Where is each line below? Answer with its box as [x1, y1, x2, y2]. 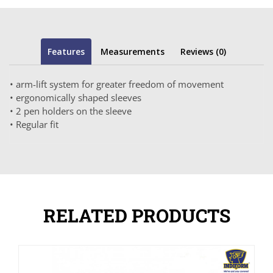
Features [47, 45, 85, 57]
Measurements [100, 45, 165, 57]
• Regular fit [10, 118, 58, 130]
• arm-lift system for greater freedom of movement [10, 77, 224, 90]
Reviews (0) [180, 45, 226, 57]
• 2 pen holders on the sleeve [10, 104, 132, 117]
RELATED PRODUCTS [43, 203, 230, 227]
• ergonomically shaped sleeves [10, 91, 141, 104]
